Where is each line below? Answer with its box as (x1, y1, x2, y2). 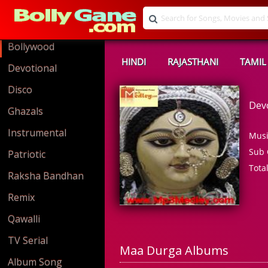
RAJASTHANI (167, 56, 218, 68)
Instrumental (8, 126, 66, 139)
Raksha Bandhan (8, 169, 84, 182)
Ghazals (8, 105, 43, 118)
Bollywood (8, 40, 54, 53)
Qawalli (8, 212, 40, 226)
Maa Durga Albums (120, 242, 229, 258)
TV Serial (8, 234, 48, 247)
